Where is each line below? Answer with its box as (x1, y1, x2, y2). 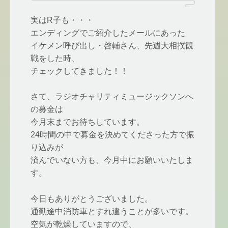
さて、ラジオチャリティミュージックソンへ (31, 92, 193, 101)
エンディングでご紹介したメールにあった (31, 28, 185, 37)
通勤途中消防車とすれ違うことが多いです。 (31, 207, 193, 216)
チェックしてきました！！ (31, 66, 128, 75)
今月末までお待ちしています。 (31, 118, 145, 127)
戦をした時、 (31, 53, 79, 63)
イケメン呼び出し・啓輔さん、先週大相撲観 (31, 41, 193, 50)
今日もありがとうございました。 (31, 194, 153, 203)
